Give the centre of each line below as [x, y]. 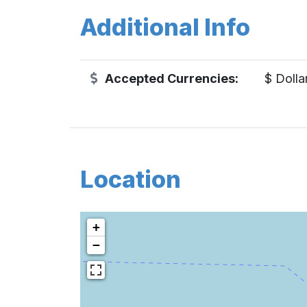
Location [131, 179]
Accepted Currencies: [170, 78]
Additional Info [165, 27]
